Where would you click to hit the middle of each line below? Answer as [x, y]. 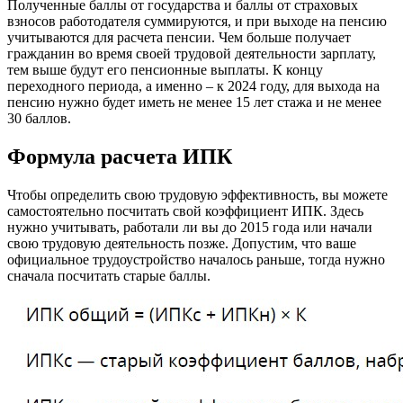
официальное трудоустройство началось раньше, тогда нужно [196, 259]
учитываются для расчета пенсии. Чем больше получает [179, 37]
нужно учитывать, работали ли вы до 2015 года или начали [190, 227]
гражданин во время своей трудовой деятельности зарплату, [192, 54]
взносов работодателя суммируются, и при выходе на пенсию [197, 21]
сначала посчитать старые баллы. [109, 275]
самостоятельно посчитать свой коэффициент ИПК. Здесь [185, 210]
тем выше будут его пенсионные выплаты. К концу [165, 70]
